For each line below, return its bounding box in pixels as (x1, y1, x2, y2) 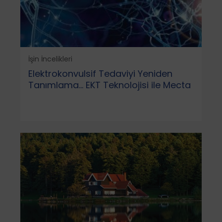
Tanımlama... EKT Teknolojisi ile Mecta (28, 78, 191, 91)
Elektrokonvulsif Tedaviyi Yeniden (28, 67, 172, 80)
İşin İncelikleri (28, 54, 72, 64)
